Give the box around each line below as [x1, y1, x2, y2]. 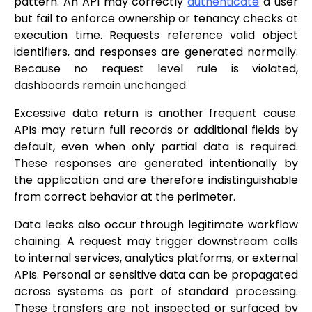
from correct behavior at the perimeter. [14, 189, 235, 205]
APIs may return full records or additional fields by [14, 122, 298, 139]
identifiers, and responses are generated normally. [14, 44, 298, 61]
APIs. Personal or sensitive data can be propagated [14, 267, 298, 283]
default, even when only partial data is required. [14, 139, 298, 155]
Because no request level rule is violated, [14, 61, 298, 77]
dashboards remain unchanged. [14, 77, 188, 94]
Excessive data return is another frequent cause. [14, 105, 298, 122]
